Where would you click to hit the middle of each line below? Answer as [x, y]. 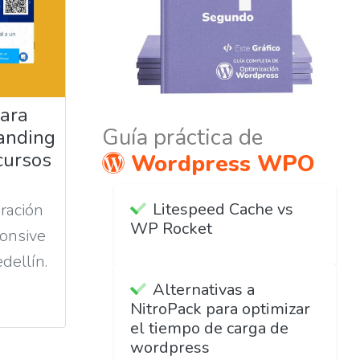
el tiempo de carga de [209, 329]
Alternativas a [204, 290]
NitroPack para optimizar [220, 309]
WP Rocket [171, 229]
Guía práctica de [182, 138]
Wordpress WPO [223, 164]
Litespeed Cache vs [223, 210]
